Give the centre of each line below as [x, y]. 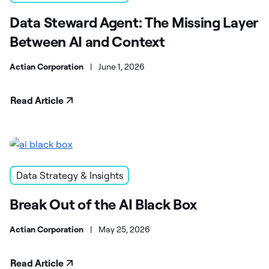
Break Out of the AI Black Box [103, 204]
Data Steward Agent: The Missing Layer [134, 23]
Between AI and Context [87, 42]
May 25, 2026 [124, 230]
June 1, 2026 [122, 67]
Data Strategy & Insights [69, 176]
